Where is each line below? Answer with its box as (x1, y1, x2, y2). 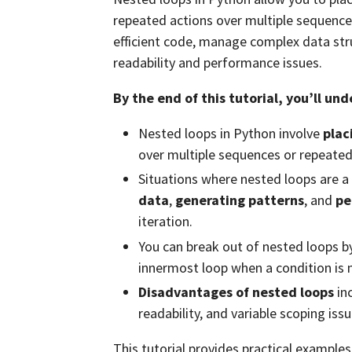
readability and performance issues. (113, 53, 322, 71)
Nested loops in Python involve (138, 123, 323, 142)
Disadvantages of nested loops (138, 283, 334, 301)
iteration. (138, 212, 192, 230)
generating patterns (175, 191, 304, 209)
